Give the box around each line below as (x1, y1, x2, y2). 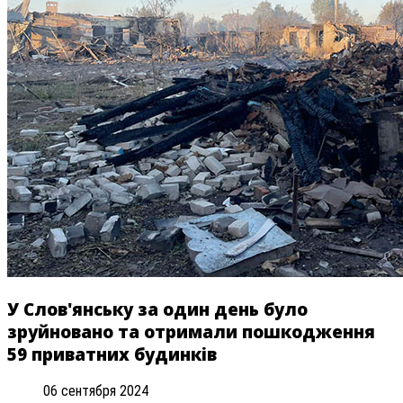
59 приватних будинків (7, 343, 217, 366)
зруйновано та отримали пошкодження (7, 320, 375, 344)
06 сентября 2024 (43, 381, 148, 399)
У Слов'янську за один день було (7, 298, 308, 321)
